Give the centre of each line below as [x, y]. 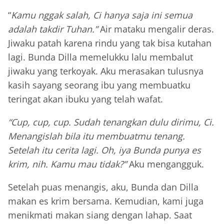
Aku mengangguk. [165, 164]
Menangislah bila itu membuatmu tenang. [96, 136]
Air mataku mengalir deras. [156, 29]
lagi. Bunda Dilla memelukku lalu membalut [100, 57]
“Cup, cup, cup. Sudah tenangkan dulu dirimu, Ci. [111, 122]
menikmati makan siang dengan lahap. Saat [100, 215]
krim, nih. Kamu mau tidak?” [67, 164]
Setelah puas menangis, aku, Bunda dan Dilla [103, 187]
